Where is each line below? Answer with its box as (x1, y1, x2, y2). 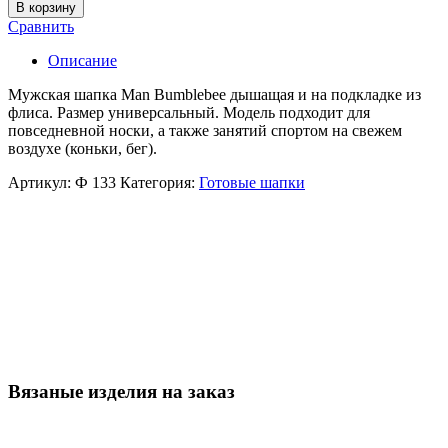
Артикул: (8, 173, 75, 191)
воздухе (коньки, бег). (8, 139, 157, 157)
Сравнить (8, 17, 74, 35)
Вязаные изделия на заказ (8, 381, 235, 403)
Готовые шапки (199, 173, 305, 191)
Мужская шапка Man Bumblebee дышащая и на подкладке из (8, 85, 421, 103)
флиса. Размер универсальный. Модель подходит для (8, 103, 370, 121)
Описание (48, 51, 117, 69)
